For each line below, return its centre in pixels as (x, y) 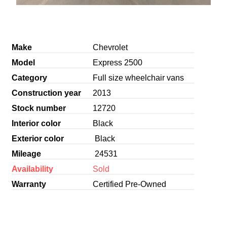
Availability (32, 169)
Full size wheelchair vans (138, 78)
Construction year (46, 93)
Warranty (29, 184)
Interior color (36, 123)
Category (29, 78)
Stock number (39, 108)
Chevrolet (110, 47)
